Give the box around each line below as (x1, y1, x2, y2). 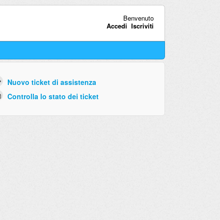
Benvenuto (123, 13, 154, 23)
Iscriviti (131, 21, 154, 30)
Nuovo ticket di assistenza (7, 77, 96, 87)
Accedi (106, 21, 127, 30)
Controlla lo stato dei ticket (7, 91, 99, 101)
